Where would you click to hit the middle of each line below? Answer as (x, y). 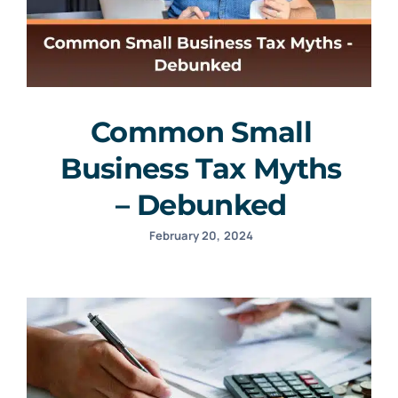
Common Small (201, 131)
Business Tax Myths (201, 168)
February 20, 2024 (201, 235)
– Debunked (201, 204)
